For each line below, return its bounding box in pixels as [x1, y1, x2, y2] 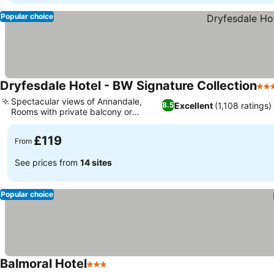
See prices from [15, 157, 80, 168]
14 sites [80, 157, 112, 168]
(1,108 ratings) [215, 100, 272, 111]
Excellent [174, 100, 213, 111]
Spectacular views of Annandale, [11, 96, 142, 106]
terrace [11, 117, 40, 127]
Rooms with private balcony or [11, 106, 132, 117]
